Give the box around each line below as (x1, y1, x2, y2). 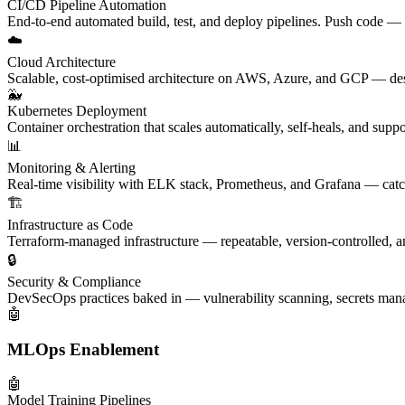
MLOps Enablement (7, 339, 159, 359)
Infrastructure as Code (7, 216, 133, 232)
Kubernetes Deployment (7, 102, 146, 118)
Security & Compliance (7, 273, 141, 289)
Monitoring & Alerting (7, 159, 136, 175)
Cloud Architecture (7, 53, 116, 70)
